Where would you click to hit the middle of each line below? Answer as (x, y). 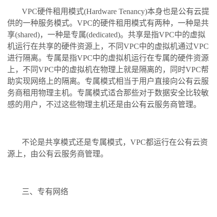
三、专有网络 (45, 191)
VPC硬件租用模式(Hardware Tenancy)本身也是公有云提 (116, 11)
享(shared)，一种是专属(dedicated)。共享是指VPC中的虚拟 (106, 34)
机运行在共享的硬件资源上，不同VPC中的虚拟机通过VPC (108, 46)
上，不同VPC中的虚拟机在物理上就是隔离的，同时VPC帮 (108, 69)
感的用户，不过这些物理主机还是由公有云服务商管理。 (104, 104)
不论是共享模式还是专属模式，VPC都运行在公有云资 (115, 142)
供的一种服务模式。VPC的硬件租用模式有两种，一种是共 (108, 23)
